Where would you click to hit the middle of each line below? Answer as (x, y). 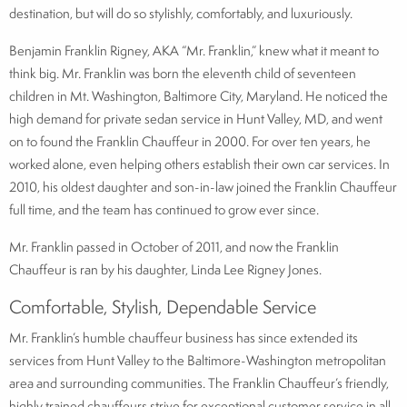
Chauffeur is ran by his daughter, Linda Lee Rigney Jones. (165, 269)
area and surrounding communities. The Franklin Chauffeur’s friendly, (199, 382)
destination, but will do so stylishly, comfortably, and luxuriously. (181, 13)
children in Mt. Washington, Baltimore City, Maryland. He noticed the (199, 95)
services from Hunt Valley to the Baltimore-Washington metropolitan (198, 360)
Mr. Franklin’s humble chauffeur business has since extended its (184, 337)
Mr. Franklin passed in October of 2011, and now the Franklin (174, 246)
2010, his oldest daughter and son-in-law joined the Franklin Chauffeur (203, 186)
